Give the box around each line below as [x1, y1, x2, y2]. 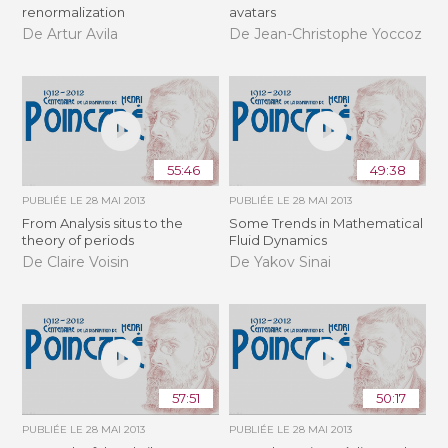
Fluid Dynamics [228, 232, 327, 249]
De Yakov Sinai [228, 252, 331, 271]
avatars [228, 4, 276, 21]
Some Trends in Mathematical [228, 215, 423, 232]
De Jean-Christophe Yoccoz [228, 24, 422, 43]
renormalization [22, 4, 126, 21]
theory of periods [22, 232, 135, 249]
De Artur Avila [22, 24, 119, 43]
